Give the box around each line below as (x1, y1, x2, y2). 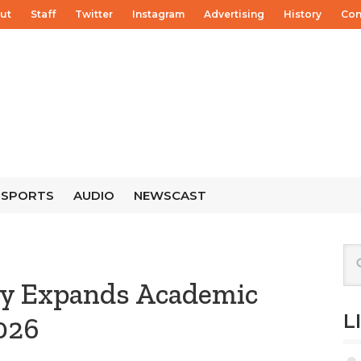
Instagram (132, 8, 185, 20)
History (284, 8, 322, 20)
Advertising (204, 8, 264, 20)
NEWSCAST (134, 188, 206, 203)
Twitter (75, 8, 113, 20)
